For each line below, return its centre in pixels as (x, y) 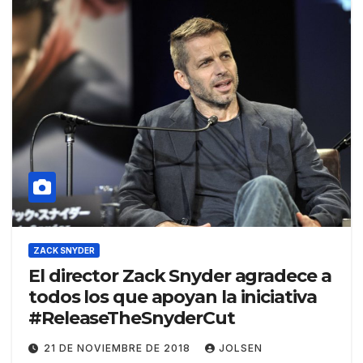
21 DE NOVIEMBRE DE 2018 (119, 348)
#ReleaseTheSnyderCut (132, 318)
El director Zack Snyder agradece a (180, 275)
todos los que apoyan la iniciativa (173, 297)
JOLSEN (241, 348)
